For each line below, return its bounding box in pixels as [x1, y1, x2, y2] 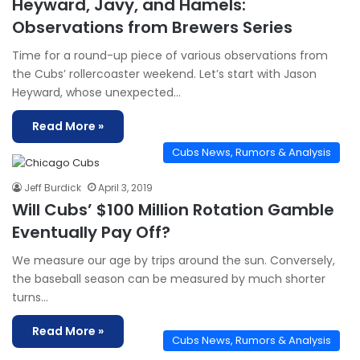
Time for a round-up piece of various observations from [12, 47, 328, 63]
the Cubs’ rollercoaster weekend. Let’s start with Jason [12, 66, 317, 82]
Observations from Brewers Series [12, 16, 292, 39]
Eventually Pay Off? [12, 221, 170, 243]
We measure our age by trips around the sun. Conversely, [12, 252, 335, 268]
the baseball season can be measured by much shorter [12, 271, 325, 287]
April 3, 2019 [98, 181, 153, 194]
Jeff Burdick [24, 181, 81, 194]
